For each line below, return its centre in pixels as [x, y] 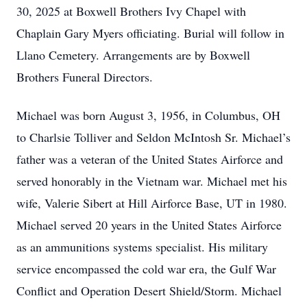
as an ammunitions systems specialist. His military [142, 247]
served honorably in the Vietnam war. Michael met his [152, 181]
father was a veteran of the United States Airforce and [150, 159]
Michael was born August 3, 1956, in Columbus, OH [148, 115]
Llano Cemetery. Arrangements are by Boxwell [133, 55]
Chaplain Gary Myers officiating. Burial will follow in [150, 33]
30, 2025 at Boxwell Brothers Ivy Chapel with [131, 11]
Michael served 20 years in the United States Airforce [149, 225]
